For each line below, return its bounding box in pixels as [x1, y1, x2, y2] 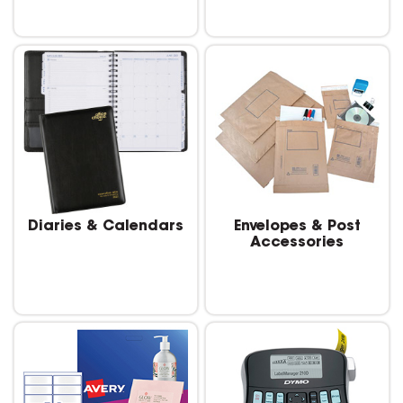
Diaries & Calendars [28, 219, 184, 235]
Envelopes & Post [233, 219, 361, 235]
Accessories [250, 236, 345, 251]
